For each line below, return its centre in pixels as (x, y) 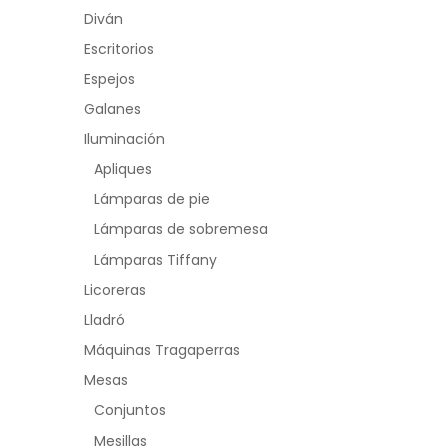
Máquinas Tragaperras (162, 350)
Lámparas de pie (152, 199)
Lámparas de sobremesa (181, 229)
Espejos (109, 79)
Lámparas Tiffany (155, 260)
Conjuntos (130, 410)
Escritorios (119, 49)
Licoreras (115, 290)
